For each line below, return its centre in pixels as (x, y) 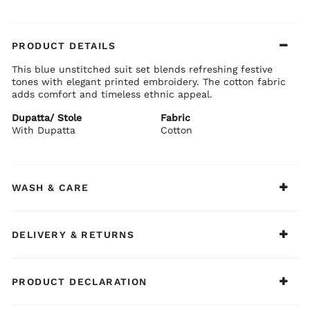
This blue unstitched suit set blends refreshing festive (142, 69)
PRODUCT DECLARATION (80, 281)
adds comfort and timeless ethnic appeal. (112, 94)
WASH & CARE (51, 187)
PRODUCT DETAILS (64, 45)
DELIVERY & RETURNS (73, 234)
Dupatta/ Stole (47, 117)
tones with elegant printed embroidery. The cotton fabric (149, 81)
